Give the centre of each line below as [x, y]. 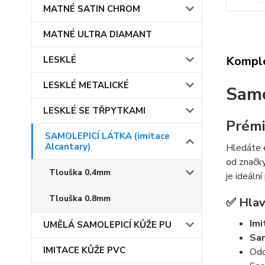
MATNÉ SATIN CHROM [92, 9]
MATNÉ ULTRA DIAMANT [98, 34]
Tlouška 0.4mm [80, 172]
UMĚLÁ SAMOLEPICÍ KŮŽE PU [107, 225]
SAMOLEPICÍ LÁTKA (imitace [107, 136]
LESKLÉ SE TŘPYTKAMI [94, 111]
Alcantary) [68, 147]
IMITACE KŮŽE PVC [84, 250]
